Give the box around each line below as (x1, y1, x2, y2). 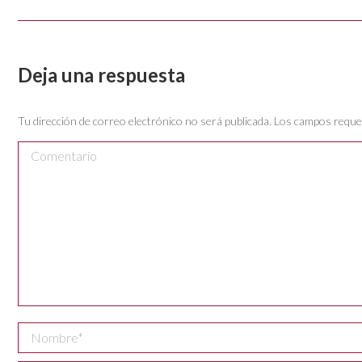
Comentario (18, 142, 93, 161)
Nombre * (18, 323, 78, 342)
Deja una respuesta (18, 62, 185, 86)
